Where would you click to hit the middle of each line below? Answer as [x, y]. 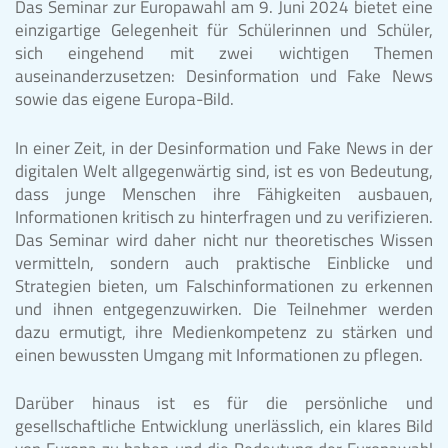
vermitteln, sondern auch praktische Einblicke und [224, 262]
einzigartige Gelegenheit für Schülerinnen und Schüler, [224, 30]
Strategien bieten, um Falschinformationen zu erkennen [224, 285]
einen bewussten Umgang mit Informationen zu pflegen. [219, 354]
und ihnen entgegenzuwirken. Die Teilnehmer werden [224, 308]
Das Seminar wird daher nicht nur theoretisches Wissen [224, 239]
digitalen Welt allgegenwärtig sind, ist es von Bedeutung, [224, 170]
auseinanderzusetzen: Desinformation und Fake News [224, 76]
